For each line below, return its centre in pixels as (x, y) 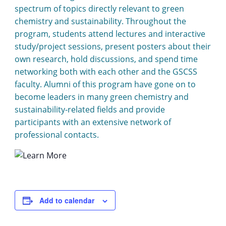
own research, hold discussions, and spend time (106, 59)
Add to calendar (67, 200)
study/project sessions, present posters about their (112, 46)
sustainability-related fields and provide (90, 109)
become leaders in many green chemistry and (101, 97)
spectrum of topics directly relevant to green (99, 8)
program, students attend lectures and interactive (110, 34)
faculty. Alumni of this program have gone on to (105, 84)
